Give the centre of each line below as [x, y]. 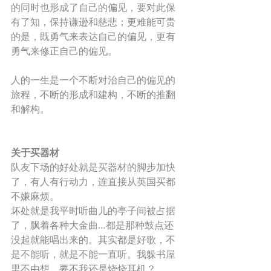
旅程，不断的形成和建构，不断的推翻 [93, 94]
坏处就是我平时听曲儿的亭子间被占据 [93, 211]
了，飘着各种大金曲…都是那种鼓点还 [92, 225]
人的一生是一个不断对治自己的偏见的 [93, 80]
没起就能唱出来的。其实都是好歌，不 [93, 240]
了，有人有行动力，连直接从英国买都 [93, 181]
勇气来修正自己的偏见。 [65, 51]
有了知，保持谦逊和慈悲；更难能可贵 [93, 22]
